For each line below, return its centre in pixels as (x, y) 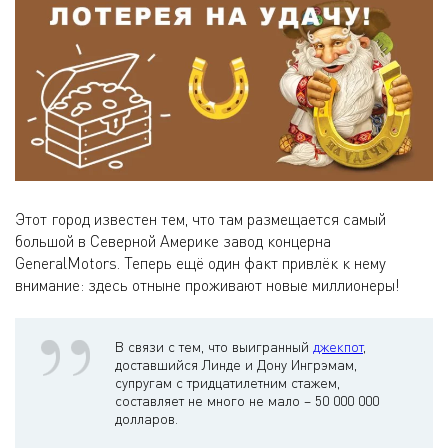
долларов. (146, 419)
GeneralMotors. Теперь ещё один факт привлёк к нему (200, 263)
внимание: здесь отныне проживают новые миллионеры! (207, 285)
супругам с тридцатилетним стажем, (227, 383)
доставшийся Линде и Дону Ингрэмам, (236, 365)
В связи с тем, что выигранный (214, 347)
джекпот (338, 347)
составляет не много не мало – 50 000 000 (247, 401)
